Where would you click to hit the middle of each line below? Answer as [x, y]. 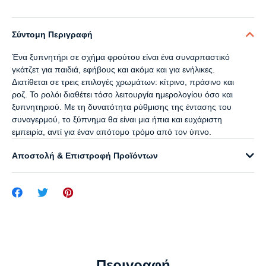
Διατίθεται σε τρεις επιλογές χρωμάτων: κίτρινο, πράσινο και [123, 82]
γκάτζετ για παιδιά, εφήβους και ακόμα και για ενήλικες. [113, 70]
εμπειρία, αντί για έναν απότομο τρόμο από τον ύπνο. [112, 132]
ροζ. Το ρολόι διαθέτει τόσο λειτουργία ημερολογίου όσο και [122, 95]
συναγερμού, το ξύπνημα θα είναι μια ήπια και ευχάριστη [117, 120]
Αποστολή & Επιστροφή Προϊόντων [85, 156]
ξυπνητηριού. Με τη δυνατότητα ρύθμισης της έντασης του [122, 107]
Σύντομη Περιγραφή [52, 35]
